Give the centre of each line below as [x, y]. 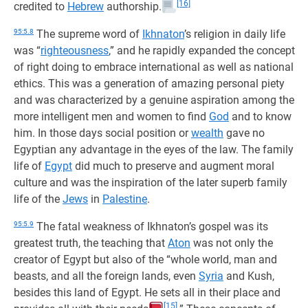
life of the [38, 199]
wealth [207, 133]
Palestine [125, 199]
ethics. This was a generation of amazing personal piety [149, 84]
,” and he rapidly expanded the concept [202, 51]
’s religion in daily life [235, 34]
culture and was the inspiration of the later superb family [151, 183]
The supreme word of [88, 34]
